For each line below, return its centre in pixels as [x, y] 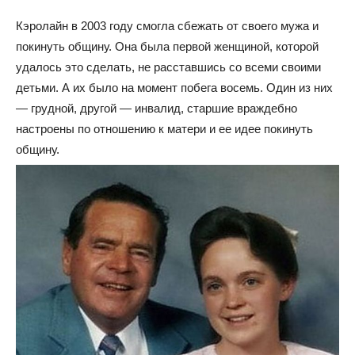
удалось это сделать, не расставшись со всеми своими [168, 67]
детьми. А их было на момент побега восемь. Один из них [174, 88]
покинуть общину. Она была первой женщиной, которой [167, 47]
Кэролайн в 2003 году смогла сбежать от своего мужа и [167, 26]
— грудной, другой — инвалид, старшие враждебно [157, 109]
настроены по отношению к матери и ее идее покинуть [164, 129]
